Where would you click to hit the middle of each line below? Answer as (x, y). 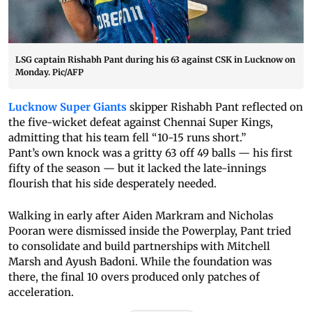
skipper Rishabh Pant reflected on (215, 107)
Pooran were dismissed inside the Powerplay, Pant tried (150, 231)
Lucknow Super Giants (68, 107)
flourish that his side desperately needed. (114, 184)
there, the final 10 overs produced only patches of (134, 277)
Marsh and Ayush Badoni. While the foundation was (140, 262)
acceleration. (41, 292)
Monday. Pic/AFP (49, 72)
